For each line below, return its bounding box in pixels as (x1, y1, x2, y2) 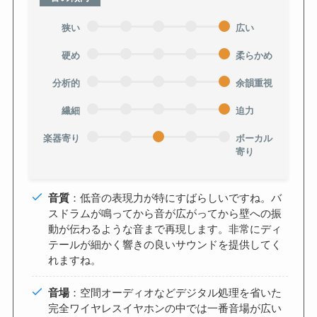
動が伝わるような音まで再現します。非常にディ (47, 221, 282, 236)
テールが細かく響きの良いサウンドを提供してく (47, 236, 282, 252)
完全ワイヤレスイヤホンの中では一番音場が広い (47, 299, 282, 315)
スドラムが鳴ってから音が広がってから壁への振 (47, 205, 282, 221)
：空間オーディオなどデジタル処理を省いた (69, 284, 282, 299)
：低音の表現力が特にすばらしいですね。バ (69, 190, 282, 205)
